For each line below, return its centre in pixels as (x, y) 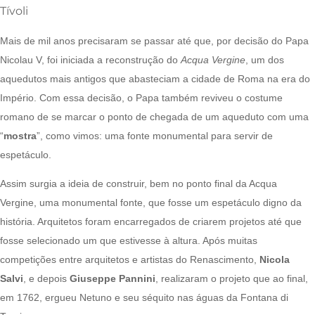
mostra (20, 135)
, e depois (46, 278)
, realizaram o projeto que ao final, (232, 278)
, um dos (265, 59)
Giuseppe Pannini (112, 278)
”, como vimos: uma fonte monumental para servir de (155, 135)
